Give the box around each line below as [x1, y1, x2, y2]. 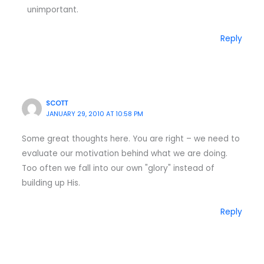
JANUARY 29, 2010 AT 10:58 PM [46, 109, 144, 118]
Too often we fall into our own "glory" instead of [21, 163, 214, 174]
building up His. [21, 177, 80, 189]
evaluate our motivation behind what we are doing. [21, 148, 227, 160]
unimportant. [27, 4, 78, 16]
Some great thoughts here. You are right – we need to [21, 133, 240, 145]
